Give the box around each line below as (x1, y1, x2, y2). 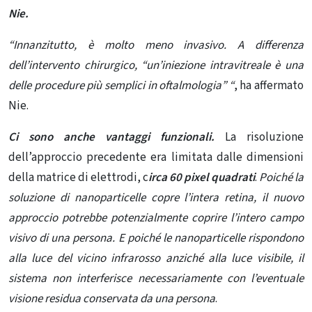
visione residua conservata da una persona (8, 290, 215, 308)
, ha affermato (233, 77, 304, 95)
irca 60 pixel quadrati (148, 169, 255, 187)
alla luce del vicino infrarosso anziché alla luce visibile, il (8, 250, 304, 267)
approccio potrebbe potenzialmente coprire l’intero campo (8, 210, 304, 227)
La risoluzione (225, 129, 304, 146)
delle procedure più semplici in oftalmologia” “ (8, 77, 234, 95)
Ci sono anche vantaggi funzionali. (8, 129, 214, 146)
